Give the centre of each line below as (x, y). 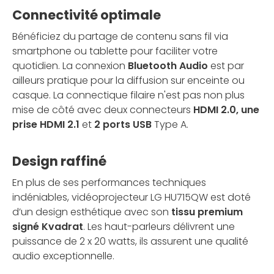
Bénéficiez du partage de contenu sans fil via (120, 37)
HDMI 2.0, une (226, 110)
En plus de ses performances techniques (109, 183)
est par (226, 66)
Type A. (170, 125)
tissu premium (207, 212)
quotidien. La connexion (69, 66)
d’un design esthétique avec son (92, 212)
